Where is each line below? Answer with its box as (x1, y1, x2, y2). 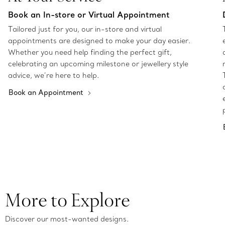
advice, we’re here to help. (8, 71, 99, 80)
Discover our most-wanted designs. (5, 214, 129, 224)
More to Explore (5, 187, 130, 212)
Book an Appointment (9, 88, 85, 97)
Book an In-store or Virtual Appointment (8, 10, 170, 20)
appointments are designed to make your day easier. (8, 36, 190, 46)
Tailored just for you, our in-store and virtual (8, 25, 162, 34)
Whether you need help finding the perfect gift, (8, 48, 172, 57)
